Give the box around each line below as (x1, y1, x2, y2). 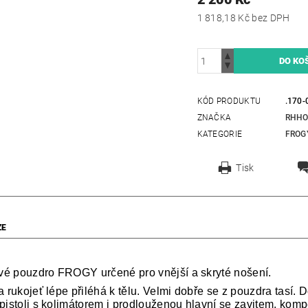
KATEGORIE (197, 129, 243, 140)
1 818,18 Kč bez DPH (252, 12, 290, 24)
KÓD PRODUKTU (197, 96, 261, 107)
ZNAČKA (197, 113, 232, 123)
